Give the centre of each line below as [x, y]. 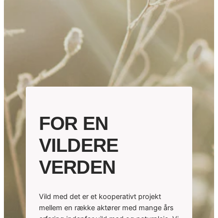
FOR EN [73, 124]
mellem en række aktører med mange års [106, 208]
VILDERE [79, 145]
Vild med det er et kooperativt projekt [100, 196]
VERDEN [77, 167]
